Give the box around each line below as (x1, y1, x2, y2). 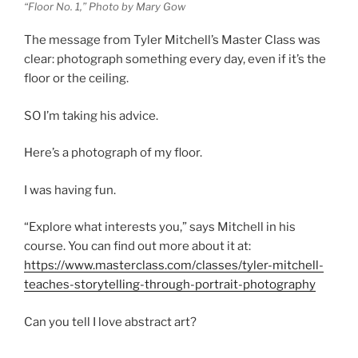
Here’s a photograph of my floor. (24, 145, 202, 161)
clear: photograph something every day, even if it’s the (24, 52, 326, 67)
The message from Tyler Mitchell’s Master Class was (24, 33, 320, 48)
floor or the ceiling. (24, 71, 129, 86)
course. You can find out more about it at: (24, 239, 251, 254)
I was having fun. (24, 182, 116, 197)
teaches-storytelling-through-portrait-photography (24, 277, 316, 292)
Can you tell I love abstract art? (24, 314, 197, 329)
